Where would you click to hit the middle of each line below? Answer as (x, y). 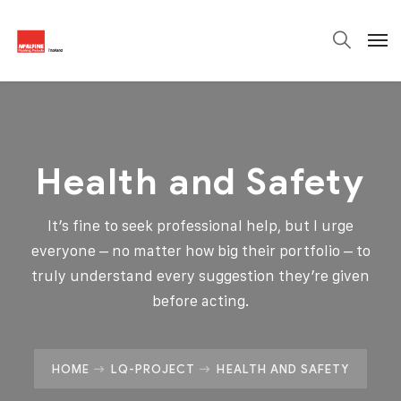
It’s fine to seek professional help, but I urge (200, 226)
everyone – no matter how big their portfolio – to (200, 251)
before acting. (200, 301)
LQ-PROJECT (154, 369)
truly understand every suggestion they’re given (200, 276)
